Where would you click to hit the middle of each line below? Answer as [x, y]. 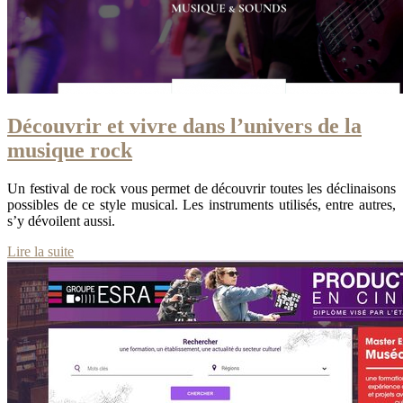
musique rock [70, 151]
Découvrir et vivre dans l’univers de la [184, 126]
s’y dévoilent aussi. [61, 221]
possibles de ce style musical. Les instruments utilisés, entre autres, [201, 205]
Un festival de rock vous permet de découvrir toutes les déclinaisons [201, 189]
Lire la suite [40, 252]
